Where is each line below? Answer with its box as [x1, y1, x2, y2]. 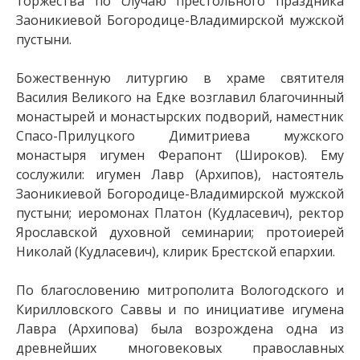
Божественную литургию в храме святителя [16, 69, 344, 87]
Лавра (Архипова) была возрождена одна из [16, 320, 344, 337]
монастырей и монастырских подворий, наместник [16, 108, 344, 125]
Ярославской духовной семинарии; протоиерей [16, 223, 344, 241]
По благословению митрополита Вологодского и [16, 281, 344, 299]
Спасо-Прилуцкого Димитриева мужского [16, 127, 344, 145]
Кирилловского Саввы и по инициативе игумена [16, 301, 344, 318]
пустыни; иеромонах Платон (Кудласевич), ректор [16, 204, 344, 222]
